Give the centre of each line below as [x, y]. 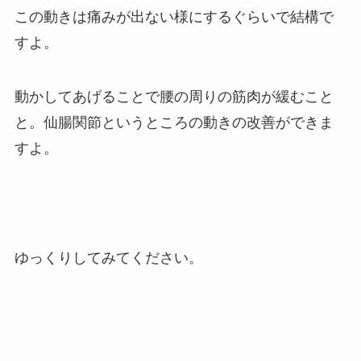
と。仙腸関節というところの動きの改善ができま [174, 123]
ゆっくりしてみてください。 [108, 258]
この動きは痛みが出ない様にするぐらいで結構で [174, 17]
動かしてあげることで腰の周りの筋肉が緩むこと [174, 97]
